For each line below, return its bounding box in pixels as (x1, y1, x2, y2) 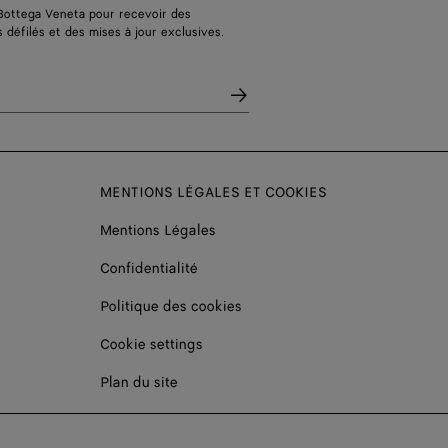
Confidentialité (100, 258, 198, 278)
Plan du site (100, 372, 178, 392)
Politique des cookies (100, 296, 242, 316)
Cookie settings (100, 334, 203, 354)
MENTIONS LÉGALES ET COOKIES (100, 182, 327, 202)
